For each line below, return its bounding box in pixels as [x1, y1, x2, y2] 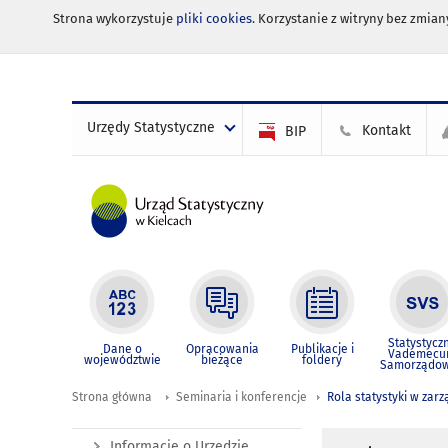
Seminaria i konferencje [176, 390, 307, 404]
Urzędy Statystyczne [87, 119, 215, 136]
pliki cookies [175, 11, 252, 27]
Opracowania [185, 342, 259, 356]
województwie [83, 353, 161, 367]
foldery [302, 353, 342, 367]
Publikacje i [290, 342, 354, 356]
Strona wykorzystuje [52, 11, 176, 27]
